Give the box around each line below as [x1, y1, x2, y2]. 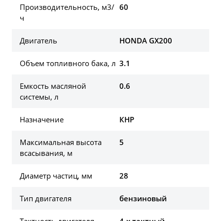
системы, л [20, 91, 59, 102]
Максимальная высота [20, 137, 102, 147]
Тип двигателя [20, 193, 72, 203]
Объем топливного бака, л [20, 58, 116, 68]
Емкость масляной [20, 80, 86, 91]
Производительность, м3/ [20, 1, 114, 12]
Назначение [20, 114, 64, 124]
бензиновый [119, 193, 167, 203]
